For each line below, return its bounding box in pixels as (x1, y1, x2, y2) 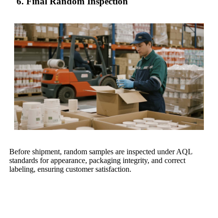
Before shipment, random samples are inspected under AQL (9, 147, 193, 156)
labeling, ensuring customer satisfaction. (9, 165, 132, 173)
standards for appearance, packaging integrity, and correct (9, 156, 186, 164)
